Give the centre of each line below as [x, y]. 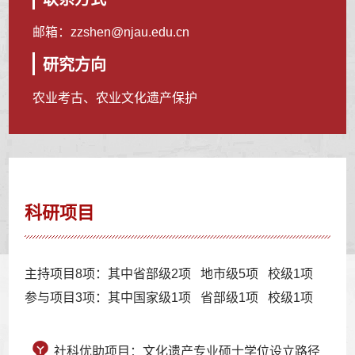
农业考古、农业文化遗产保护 [115, 97]
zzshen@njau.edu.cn [130, 32]
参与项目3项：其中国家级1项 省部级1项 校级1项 [174, 297]
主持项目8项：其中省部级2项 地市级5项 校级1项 [174, 273]
